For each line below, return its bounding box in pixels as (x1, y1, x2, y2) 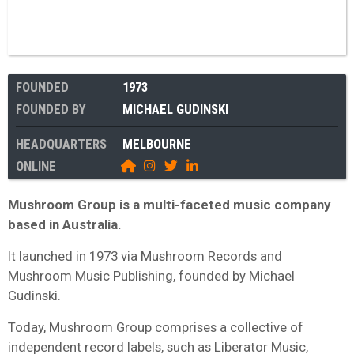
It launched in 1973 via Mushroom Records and (8, 247, 282, 264)
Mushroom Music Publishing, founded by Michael (8, 267, 295, 284)
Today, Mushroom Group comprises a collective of (8, 318, 303, 335)
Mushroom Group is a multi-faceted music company (8, 196, 330, 213)
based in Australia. (8, 216, 122, 232)
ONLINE (16, 157, 56, 174)
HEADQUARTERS (16, 135, 107, 152)
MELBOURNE (122, 135, 191, 152)
